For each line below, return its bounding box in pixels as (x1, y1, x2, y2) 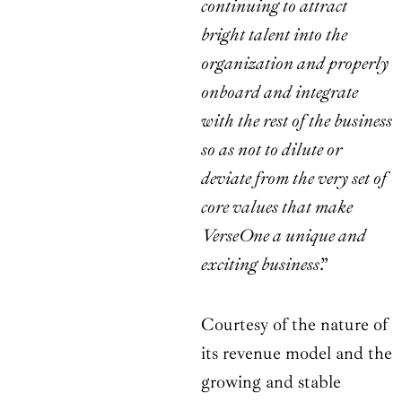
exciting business (201, 253, 319, 276)
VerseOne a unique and (201, 224, 366, 248)
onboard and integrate (201, 81, 358, 104)
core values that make (201, 196, 353, 219)
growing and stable (201, 371, 341, 394)
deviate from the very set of (201, 167, 387, 190)
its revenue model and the (201, 342, 392, 365)
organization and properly (201, 52, 389, 75)
